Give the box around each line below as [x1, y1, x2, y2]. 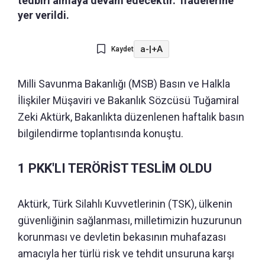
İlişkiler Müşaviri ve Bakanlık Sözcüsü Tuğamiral [18, 94, 239, 107]
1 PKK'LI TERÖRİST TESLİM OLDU [18, 161, 212, 176]
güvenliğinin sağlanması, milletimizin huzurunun [18, 214, 242, 227]
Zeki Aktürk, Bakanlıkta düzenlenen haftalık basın [18, 111, 244, 124]
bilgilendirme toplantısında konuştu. [18, 127, 183, 140]
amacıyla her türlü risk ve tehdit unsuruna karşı [18, 247, 234, 260]
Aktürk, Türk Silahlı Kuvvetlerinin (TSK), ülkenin [18, 198, 232, 211]
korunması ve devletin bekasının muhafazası [18, 231, 226, 244]
